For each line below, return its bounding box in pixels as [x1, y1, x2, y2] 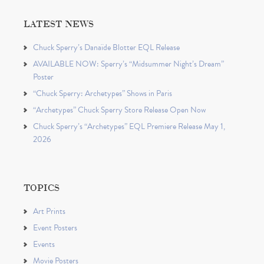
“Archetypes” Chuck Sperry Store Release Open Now [33, 104, 206, 117]
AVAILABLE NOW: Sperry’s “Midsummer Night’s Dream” [33, 58, 224, 71]
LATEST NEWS [24, 16, 94, 31]
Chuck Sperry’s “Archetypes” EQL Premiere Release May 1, [33, 120, 225, 133]
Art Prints [33, 205, 65, 218]
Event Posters [33, 222, 77, 235]
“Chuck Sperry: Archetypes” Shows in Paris [33, 87, 172, 100]
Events [33, 238, 55, 251]
